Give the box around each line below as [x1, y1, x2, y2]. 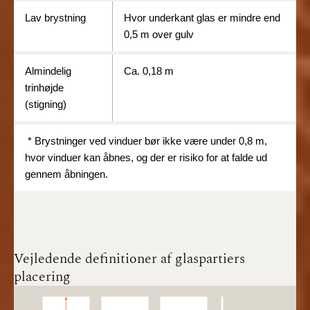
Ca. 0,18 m [124, 64, 174, 77]
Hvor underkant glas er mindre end [124, 11, 280, 24]
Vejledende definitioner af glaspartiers [14, 248, 245, 269]
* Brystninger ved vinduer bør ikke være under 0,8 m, [25, 134, 267, 147]
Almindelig [25, 64, 71, 77]
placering [14, 266, 71, 287]
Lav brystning [25, 11, 86, 24]
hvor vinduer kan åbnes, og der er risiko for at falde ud [25, 151, 267, 163]
